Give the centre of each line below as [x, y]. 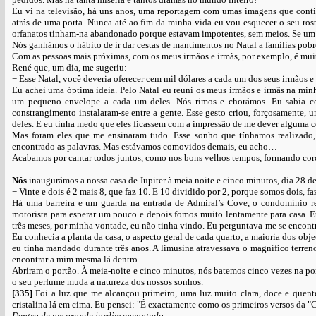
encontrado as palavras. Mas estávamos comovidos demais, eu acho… [145, 146]
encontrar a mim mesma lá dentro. [76, 259]
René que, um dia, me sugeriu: [69, 67]
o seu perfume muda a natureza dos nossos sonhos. [108, 282]
